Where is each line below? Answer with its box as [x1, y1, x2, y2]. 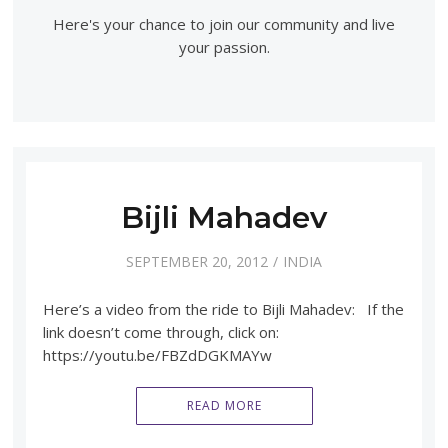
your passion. [178, 37, 270, 58]
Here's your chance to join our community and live [53, 14, 395, 35]
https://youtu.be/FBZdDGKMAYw [42, 344, 272, 365]
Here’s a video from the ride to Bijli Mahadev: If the [42, 298, 404, 319]
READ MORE [186, 396, 262, 414]
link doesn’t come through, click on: [42, 321, 279, 342]
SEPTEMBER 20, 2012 [126, 251, 268, 271]
